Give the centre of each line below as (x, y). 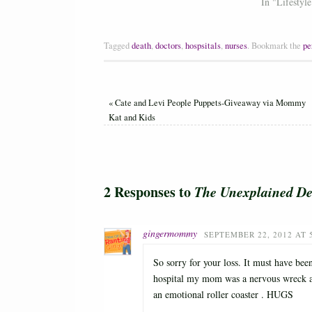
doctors (168, 46)
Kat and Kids (132, 118)
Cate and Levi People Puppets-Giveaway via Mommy (209, 103)
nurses (236, 46)
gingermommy (170, 233)
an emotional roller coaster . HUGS (223, 295)
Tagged (118, 46)
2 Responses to (149, 192)
